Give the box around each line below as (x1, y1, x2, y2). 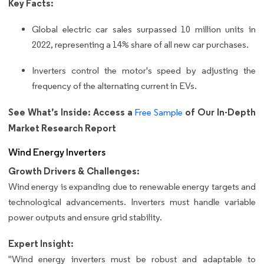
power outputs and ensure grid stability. (8, 212, 162, 223)
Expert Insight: (8, 237, 74, 250)
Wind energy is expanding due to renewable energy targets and (8, 181, 256, 193)
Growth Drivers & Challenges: (8, 165, 140, 177)
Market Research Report (8, 122, 116, 134)
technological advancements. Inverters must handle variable (8, 196, 256, 208)
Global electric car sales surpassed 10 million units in (32, 24, 256, 35)
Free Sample (134, 107, 183, 118)
